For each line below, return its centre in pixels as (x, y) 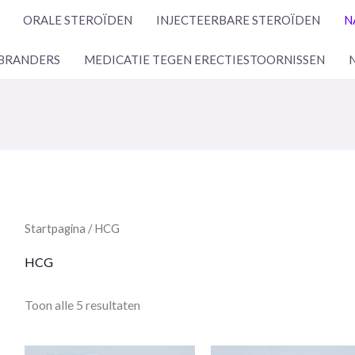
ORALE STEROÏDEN (78, 20)
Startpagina (55, 229)
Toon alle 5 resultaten (82, 305)
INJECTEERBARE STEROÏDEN (238, 20)
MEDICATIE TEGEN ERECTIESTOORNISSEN (204, 59)
